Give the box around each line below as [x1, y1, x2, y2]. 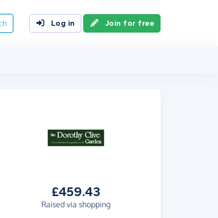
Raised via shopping [41, 200, 110, 209]
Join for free [105, 18, 154, 28]
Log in [51, 18, 75, 28]
